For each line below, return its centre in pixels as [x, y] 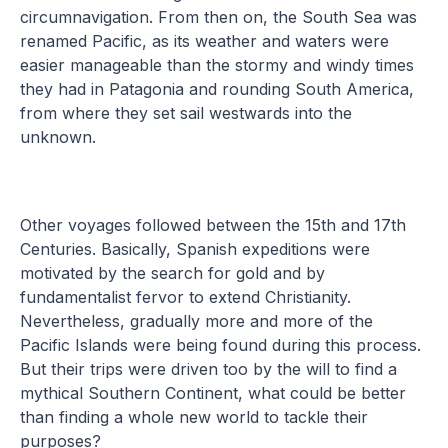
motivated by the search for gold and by [173, 272]
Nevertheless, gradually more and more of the [197, 320]
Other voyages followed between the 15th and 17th [213, 224]
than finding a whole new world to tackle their [194, 416]
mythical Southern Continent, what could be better [213, 392]
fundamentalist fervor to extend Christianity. [186, 296]
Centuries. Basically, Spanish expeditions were [195, 248]
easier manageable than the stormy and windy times [217, 64]
